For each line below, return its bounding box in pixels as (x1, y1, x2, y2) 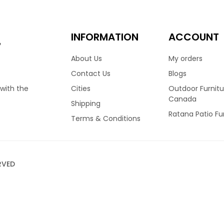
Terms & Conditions (70, 113, 140, 123)
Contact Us (70, 68, 110, 78)
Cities (70, 83, 90, 93)
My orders (168, 53, 202, 63)
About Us (70, 53, 102, 63)
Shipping (70, 98, 100, 108)
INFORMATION (70, 30, 138, 44)
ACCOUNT (168, 30, 219, 44)
